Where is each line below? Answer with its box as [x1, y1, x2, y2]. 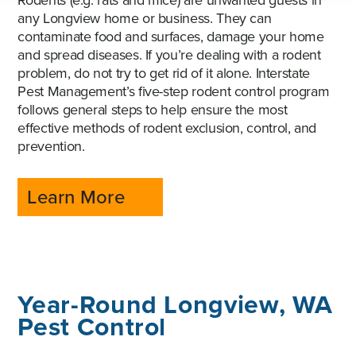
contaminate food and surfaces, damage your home [17, 26, 324, 48]
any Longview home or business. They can [17, 8, 272, 29]
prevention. [17, 136, 85, 157]
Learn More [27, 183, 125, 212]
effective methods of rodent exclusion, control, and [17, 118, 317, 139]
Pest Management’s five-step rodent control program [17, 81, 330, 103]
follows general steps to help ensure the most [17, 99, 288, 121]
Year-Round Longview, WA [17, 284, 334, 323]
